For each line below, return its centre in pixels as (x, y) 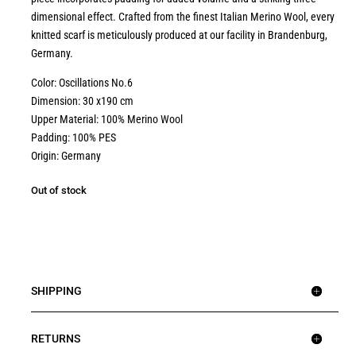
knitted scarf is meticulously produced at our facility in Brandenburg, (179, 35)
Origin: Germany (66, 156)
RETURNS (55, 338)
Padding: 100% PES (73, 138)
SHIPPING (56, 290)
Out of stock (58, 190)
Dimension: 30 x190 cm (82, 101)
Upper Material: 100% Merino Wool (106, 120)
